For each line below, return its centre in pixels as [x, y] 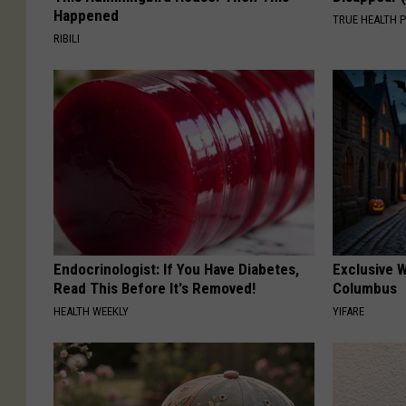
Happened [86, 15]
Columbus [365, 288]
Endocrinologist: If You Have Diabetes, [176, 269]
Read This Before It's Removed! [155, 288]
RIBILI [67, 38]
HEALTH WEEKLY [91, 311]
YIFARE [349, 311]
